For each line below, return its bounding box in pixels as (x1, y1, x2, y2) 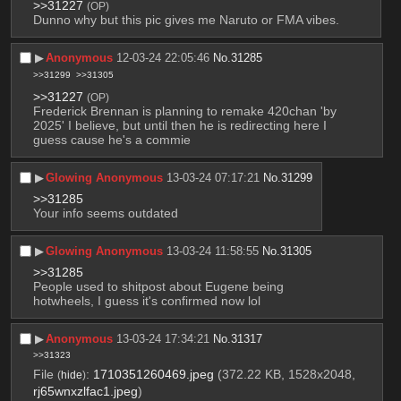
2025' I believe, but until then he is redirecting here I (32, 117, 327, 132)
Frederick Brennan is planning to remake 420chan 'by (32, 103, 337, 118)
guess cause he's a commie (32, 132, 191, 147)
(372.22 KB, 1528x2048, (217, 366, 355, 381)
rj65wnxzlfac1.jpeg (32, 383, 138, 398)
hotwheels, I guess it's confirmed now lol (32, 293, 260, 308)
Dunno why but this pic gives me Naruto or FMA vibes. (32, 13, 339, 28)
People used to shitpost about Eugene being (32, 278, 284, 294)
